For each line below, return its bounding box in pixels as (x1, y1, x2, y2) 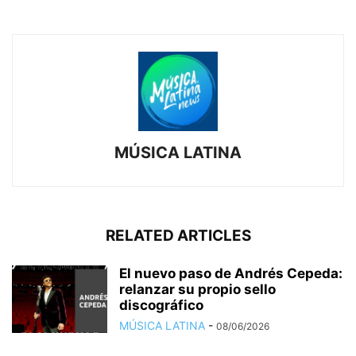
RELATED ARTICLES (105, 226, 251, 245)
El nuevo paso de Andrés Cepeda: (119, 265, 342, 281)
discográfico (119, 296, 203, 313)
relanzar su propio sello (119, 281, 276, 297)
